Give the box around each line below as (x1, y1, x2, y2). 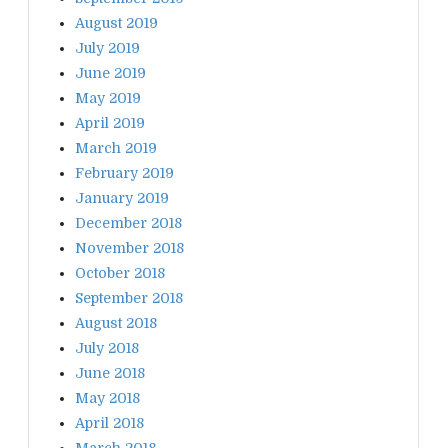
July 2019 (75, 39, 140, 56)
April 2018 (75, 414, 144, 431)
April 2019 (75, 114, 145, 131)
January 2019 (75, 189, 169, 206)
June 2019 (75, 64, 146, 81)
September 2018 (75, 289, 183, 306)
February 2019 (75, 164, 174, 181)
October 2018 (75, 264, 165, 281)
